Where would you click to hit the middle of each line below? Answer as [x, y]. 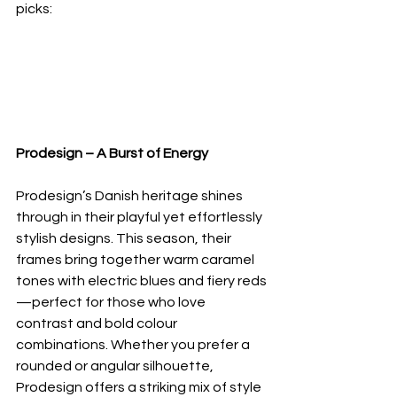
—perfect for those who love [112, 303]
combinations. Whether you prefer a [134, 345]
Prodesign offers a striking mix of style [140, 388]
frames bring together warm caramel [136, 260]
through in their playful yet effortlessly [140, 218]
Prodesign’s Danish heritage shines [131, 196]
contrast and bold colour [98, 324]
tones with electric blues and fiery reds [141, 281]
